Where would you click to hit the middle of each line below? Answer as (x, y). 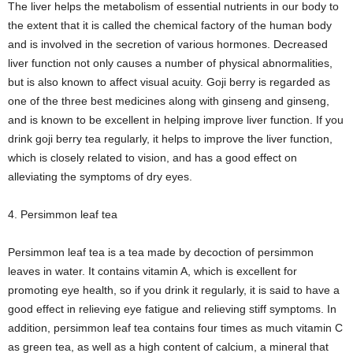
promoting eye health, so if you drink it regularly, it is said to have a (174, 290)
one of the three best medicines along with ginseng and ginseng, (169, 101)
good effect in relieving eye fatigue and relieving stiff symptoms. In (172, 309)
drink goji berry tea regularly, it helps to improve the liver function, (170, 139)
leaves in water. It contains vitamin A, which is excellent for (152, 271)
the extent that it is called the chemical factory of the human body (170, 26)
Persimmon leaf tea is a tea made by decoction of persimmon (161, 253)
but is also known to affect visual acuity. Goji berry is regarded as (169, 82)
